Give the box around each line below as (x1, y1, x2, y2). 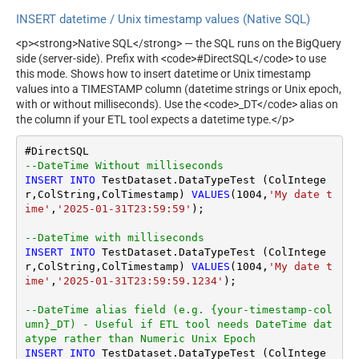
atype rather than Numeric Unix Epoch (24, 332, 256, 345)
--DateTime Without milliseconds (223, 159, 281, 171)
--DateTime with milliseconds (24, 231, 204, 244)
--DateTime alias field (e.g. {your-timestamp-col (24, 303, 333, 316)
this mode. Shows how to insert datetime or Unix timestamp (16, 67, 311, 81)
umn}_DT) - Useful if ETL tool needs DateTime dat (24, 317, 333, 330)
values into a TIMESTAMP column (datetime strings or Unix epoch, (16, 83, 341, 96)
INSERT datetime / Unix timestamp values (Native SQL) (16, 11, 310, 26)
